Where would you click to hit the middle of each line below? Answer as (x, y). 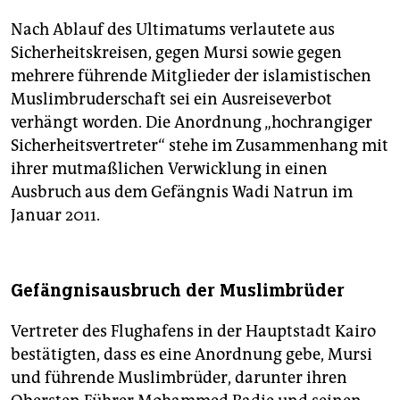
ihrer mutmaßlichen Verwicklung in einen (169, 169)
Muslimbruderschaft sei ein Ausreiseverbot (171, 100)
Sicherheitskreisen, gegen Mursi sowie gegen (176, 53)
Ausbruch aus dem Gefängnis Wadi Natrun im (182, 192)
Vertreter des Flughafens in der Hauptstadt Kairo (193, 332)
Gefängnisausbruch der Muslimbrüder (178, 291)
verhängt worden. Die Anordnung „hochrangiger (192, 123)
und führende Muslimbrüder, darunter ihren (179, 378)
